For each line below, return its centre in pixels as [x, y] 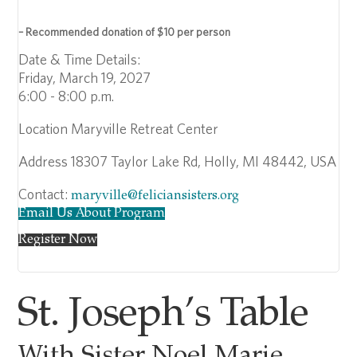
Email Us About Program [92, 214]
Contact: [45, 194]
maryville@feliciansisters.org [155, 196]
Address [43, 161]
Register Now [58, 240]
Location [43, 129]
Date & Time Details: [80, 59]
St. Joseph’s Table [163, 316]
